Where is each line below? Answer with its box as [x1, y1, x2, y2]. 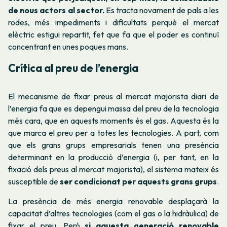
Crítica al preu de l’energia [8, 61, 138, 75]
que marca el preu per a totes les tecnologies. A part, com [8, 127, 219, 138]
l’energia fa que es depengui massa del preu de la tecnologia [8, 103, 219, 113]
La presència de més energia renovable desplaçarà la [8, 196, 219, 206]
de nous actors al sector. [8, 5, 104, 16]
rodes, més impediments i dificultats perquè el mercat [8, 17, 219, 28]
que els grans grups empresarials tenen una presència [8, 139, 219, 150]
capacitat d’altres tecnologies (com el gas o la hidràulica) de [8, 208, 219, 218]
